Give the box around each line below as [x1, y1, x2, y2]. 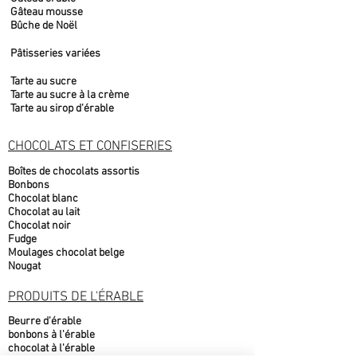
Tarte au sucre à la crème [10, 88, 129, 102]
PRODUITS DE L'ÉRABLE [8, 289, 143, 305]
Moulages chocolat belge [8, 246, 124, 260]
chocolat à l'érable [8, 342, 95, 355]
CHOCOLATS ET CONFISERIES [8, 139, 172, 155]
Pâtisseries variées [10, 47, 100, 61]
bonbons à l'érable [8, 328, 95, 342]
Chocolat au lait [8, 206, 80, 219]
